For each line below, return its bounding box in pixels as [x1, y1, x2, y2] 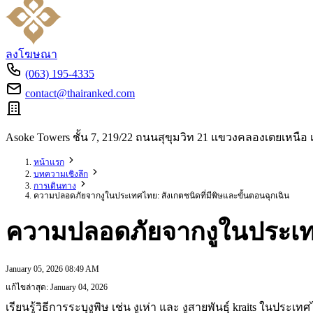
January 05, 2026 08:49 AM [6, 264, 99, 275]
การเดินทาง [34, 181, 76, 191]
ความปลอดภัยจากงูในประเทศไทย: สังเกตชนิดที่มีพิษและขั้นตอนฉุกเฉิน [34, 191, 289, 201]
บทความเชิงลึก [34, 169, 88, 179]
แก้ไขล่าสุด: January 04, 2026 [6, 282, 108, 293]
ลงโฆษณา [6, 48, 57, 60]
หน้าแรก [34, 157, 64, 167]
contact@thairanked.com [25, 87, 135, 99]
